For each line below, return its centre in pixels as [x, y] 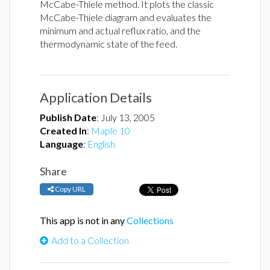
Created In [63, 130]
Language [61, 144]
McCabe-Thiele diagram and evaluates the [126, 17]
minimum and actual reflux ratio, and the [120, 30]
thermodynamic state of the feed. [108, 44]
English [101, 144]
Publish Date [68, 117]
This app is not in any [83, 220]
